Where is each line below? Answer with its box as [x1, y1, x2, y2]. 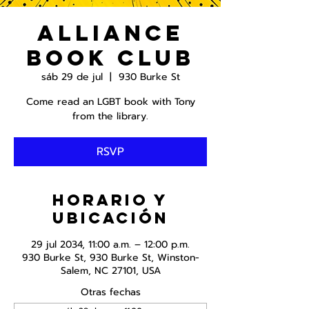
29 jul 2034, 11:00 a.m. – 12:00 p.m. [31, 237, 190, 252]
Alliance [37, 19, 183, 47]
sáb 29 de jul [41, 70, 103, 84]
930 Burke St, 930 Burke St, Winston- [21, 250, 199, 265]
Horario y [52, 190, 168, 210]
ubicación [52, 208, 169, 228]
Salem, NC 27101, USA [60, 263, 161, 278]
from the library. [72, 109, 148, 123]
